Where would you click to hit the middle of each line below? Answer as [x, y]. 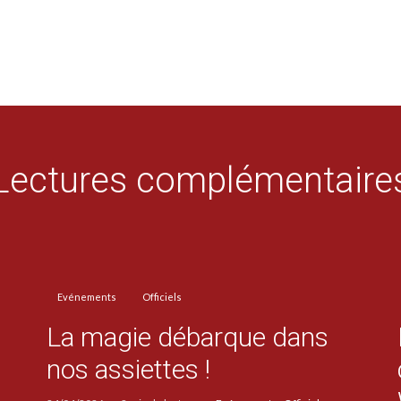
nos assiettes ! [128, 370]
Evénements [86, 296]
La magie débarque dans [187, 337]
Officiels [162, 296]
